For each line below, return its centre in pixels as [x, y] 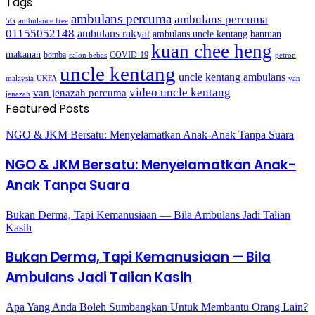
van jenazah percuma [80, 93]
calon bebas [88, 55]
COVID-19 [129, 55]
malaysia [20, 78]
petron [285, 55]
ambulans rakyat [114, 34]
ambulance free [43, 21]
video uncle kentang [180, 93]
